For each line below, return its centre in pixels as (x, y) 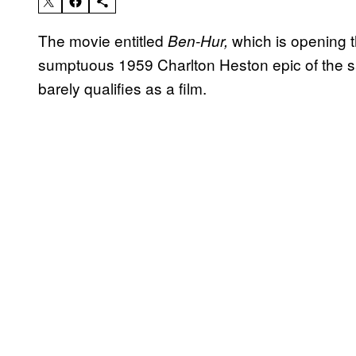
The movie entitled (103, 41)
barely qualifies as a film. (122, 88)
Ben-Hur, (200, 41)
